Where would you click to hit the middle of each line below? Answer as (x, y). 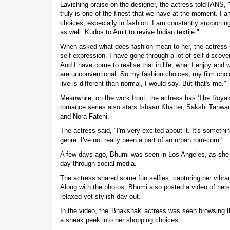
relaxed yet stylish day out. (100, 196)
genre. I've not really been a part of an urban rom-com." (142, 140)
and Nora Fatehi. (85, 116)
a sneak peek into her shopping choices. (120, 220)
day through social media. (98, 163)
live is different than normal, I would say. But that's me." (143, 83)
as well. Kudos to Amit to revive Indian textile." (130, 32)
